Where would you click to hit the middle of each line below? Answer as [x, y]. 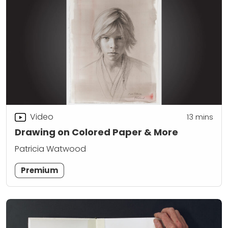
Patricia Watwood [50, 149]
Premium [40, 170]
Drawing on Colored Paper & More [96, 132]
